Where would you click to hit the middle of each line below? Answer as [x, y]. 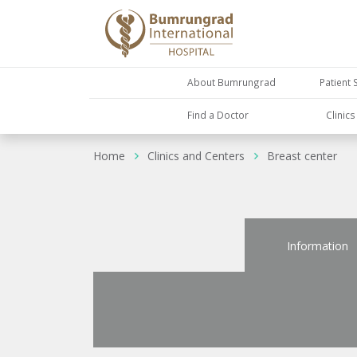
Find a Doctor [218, 114]
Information [317, 245]
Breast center [302, 156]
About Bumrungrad [232, 82]
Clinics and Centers [196, 156]
